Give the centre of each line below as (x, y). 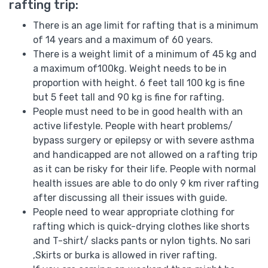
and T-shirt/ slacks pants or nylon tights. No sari (142, 240)
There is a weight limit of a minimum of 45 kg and (145, 54)
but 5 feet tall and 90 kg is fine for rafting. (129, 97)
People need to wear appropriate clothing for (134, 212)
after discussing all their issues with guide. (130, 197)
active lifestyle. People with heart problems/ (133, 126)
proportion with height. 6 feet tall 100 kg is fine (139, 83)
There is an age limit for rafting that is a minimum (146, 25)
